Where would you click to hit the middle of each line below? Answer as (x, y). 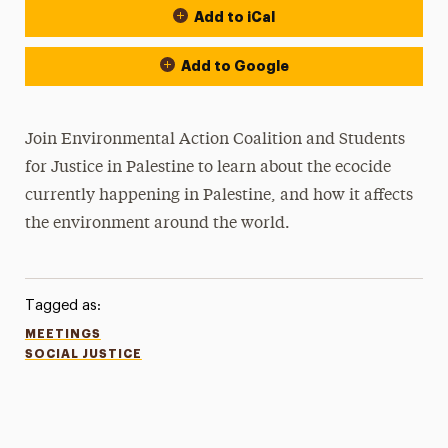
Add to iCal (234, 17)
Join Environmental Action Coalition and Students (215, 140)
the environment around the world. (160, 224)
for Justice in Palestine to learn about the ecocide (208, 168)
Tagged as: (62, 305)
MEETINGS (62, 334)
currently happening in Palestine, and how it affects (219, 196)
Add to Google (234, 66)
